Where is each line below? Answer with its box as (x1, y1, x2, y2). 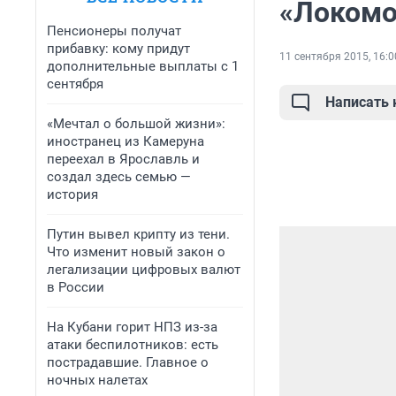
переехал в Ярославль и (47, 151, 200, 167)
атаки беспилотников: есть (47, 337, 218, 353)
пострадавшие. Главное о (47, 354, 209, 370)
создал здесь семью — (47, 169, 191, 185)
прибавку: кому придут (47, 41, 190, 57)
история (47, 187, 98, 202)
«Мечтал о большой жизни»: (47, 116, 225, 132)
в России (47, 279, 104, 295)
